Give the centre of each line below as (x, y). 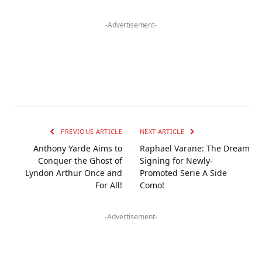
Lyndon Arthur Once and (74, 173)
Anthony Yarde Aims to (78, 148)
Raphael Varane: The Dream (195, 148)
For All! (109, 185)
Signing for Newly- (176, 160)
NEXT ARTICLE (163, 131)
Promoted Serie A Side (183, 173)
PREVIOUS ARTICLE (90, 131)
